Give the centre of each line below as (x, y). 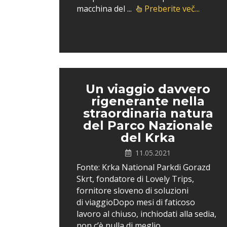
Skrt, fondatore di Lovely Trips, (135, 179)
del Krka (148, 138)
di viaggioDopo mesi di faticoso (136, 202)
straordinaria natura (148, 113)
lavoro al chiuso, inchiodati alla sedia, (146, 214)
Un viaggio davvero (148, 89)
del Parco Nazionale (148, 125)
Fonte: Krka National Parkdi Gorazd (143, 167)
